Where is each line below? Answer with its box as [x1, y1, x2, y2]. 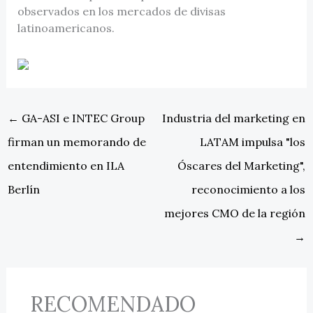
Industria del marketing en [162, 110, 306, 125]
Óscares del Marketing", [177, 158, 306, 173]
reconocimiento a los [191, 182, 306, 196]
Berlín [7, 182, 40, 196]
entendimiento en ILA [7, 158, 124, 173]
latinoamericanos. [17, 20, 115, 35]
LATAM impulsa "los [200, 134, 306, 149]
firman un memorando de [7, 134, 146, 149]
